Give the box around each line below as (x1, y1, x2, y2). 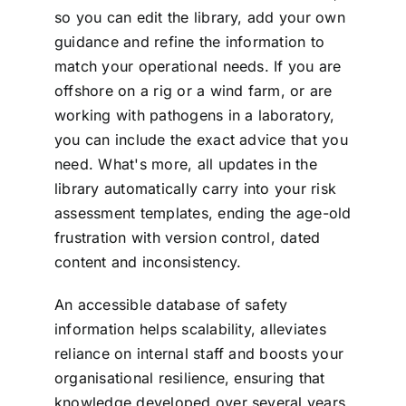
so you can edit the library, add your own (53, 8, 345, 27)
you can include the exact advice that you (53, 130, 348, 150)
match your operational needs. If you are (53, 57, 342, 76)
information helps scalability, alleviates (53, 320, 326, 339)
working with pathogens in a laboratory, (53, 106, 335, 125)
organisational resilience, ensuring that (53, 369, 325, 388)
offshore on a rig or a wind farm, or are (53, 82, 333, 101)
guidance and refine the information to (53, 33, 325, 52)
